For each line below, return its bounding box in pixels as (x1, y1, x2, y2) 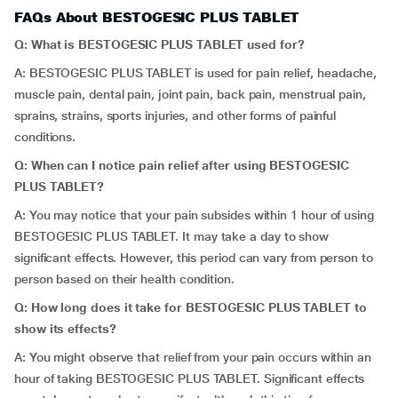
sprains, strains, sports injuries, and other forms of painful (14, 108, 337, 123)
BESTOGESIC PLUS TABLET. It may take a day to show (14, 229, 330, 243)
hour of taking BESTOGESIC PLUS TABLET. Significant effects (14, 371, 365, 386)
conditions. (14, 130, 76, 144)
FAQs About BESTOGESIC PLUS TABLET (14, 9, 300, 26)
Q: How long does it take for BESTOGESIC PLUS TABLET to (14, 300, 367, 314)
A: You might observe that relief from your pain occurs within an (14, 350, 371, 364)
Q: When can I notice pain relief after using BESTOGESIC (14, 158, 349, 172)
